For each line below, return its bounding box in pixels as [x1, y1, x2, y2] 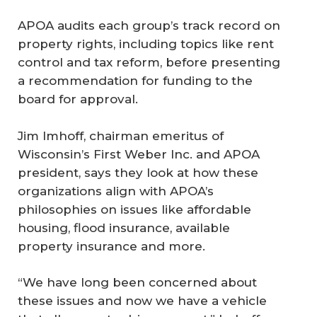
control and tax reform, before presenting [18, 55, 280, 70]
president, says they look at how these [18, 165, 258, 180]
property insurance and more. [18, 238, 205, 253]
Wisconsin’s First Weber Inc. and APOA [18, 146, 260, 161]
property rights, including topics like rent [18, 37, 274, 52]
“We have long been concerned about [18, 275, 257, 290]
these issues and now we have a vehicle [18, 294, 267, 309]
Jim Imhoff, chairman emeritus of [18, 128, 224, 143]
